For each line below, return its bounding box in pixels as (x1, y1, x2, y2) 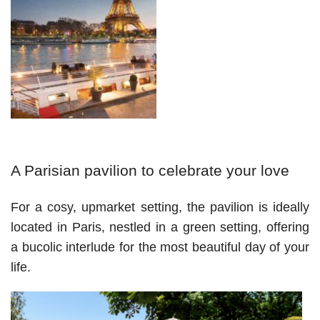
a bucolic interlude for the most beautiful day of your (11, 240, 309, 255)
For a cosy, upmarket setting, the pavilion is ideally (11, 200, 309, 215)
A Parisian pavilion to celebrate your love (11, 162, 294, 179)
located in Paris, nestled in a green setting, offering (11, 220, 309, 235)
